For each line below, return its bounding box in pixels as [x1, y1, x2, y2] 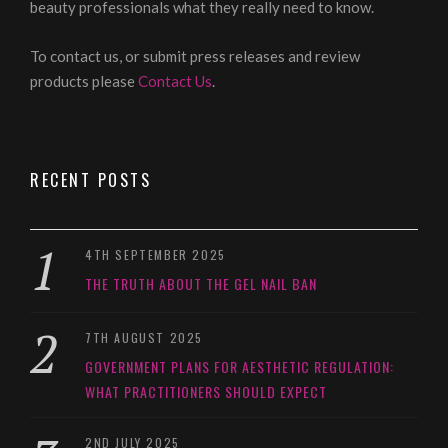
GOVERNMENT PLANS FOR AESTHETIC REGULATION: [85, 355, 394, 377]
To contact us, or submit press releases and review [30, 46, 360, 65]
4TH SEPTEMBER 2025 [85, 245, 226, 263]
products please [30, 71, 138, 90]
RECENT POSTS [30, 167, 151, 192]
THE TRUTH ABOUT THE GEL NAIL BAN [85, 272, 317, 294]
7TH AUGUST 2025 [85, 328, 203, 346]
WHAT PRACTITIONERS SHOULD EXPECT [85, 380, 327, 402]
